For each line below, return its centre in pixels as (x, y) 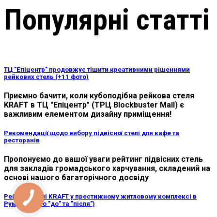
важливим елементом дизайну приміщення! (88, 114)
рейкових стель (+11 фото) (46, 77)
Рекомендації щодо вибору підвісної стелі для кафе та (92, 133)
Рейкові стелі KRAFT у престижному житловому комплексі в (100, 197)
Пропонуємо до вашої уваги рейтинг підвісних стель (103, 159)
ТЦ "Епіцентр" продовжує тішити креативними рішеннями (97, 69)
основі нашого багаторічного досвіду (76, 178)
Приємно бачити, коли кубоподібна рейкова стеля (99, 95)
